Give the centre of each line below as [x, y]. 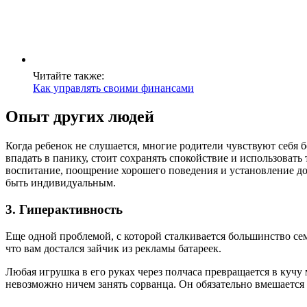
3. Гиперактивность [64, 210]
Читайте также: [69, 75]
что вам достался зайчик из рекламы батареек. [113, 248]
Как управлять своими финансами [113, 88]
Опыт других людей [80, 117]
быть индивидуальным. [61, 183]
